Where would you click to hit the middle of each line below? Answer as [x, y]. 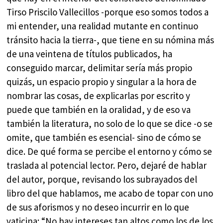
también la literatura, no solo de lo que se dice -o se [110, 124]
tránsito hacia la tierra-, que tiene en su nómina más [111, 40]
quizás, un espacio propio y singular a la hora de [102, 82]
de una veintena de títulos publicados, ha [90, 54]
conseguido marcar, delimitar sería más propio [100, 68]
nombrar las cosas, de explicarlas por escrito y [99, 96]
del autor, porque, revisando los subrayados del [102, 179]
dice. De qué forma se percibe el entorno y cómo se [110, 152]
